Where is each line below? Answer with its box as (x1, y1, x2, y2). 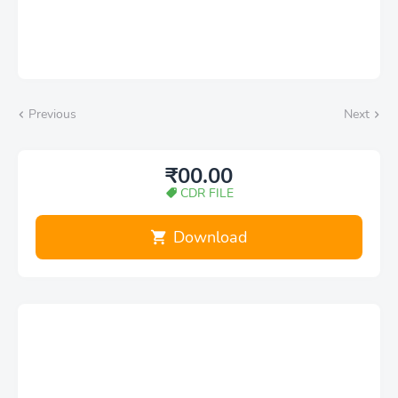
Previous (28, 106, 76, 123)
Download (173, 226, 248, 248)
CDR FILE (179, 185, 234, 202)
